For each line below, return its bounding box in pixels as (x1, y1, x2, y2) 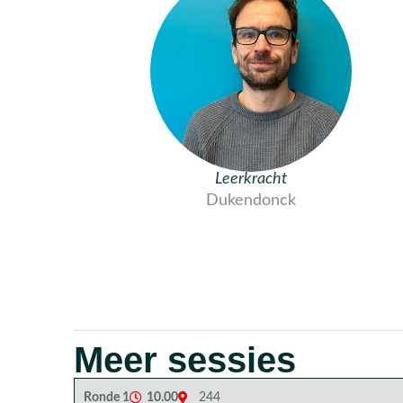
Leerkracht (214, 171, 287, 187)
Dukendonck (205, 193, 296, 209)
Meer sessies (74, 340, 296, 381)
